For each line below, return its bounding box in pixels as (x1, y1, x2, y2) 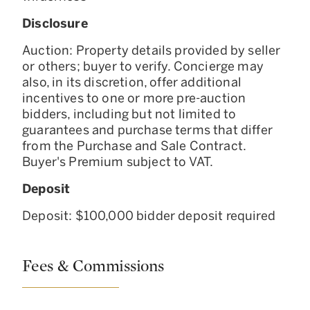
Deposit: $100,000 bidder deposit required (22, 208, 275, 224)
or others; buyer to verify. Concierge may (22, 58, 264, 74)
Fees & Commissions (22, 257, 164, 275)
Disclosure (22, 15, 88, 31)
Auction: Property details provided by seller (22, 42, 281, 58)
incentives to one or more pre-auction (22, 90, 246, 106)
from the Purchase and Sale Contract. (22, 138, 246, 154)
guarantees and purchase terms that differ (22, 122, 273, 138)
